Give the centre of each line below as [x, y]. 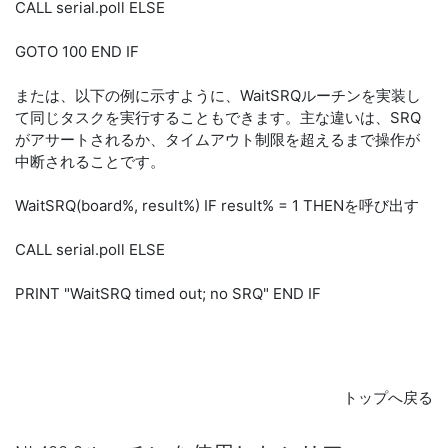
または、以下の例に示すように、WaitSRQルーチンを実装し [218, 95]
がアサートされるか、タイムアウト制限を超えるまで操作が [217, 139]
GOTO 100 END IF [77, 51]
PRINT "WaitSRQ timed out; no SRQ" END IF [168, 293]
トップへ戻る [388, 397]
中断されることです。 [90, 161]
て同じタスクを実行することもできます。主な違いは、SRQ [218, 117]
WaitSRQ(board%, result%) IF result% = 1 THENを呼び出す [217, 205]
